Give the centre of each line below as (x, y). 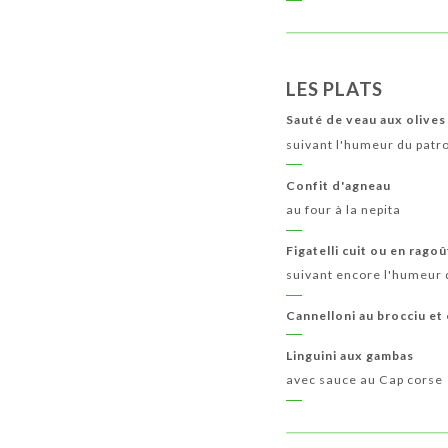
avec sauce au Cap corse (365, 379)
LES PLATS (335, 89)
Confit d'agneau (339, 185)
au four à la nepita (344, 209)
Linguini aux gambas (350, 355)
